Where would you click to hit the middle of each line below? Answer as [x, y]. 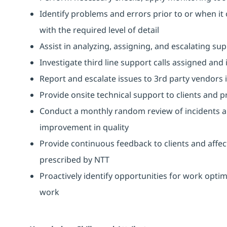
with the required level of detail [99, 30]
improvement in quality [84, 127]
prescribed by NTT [74, 159]
